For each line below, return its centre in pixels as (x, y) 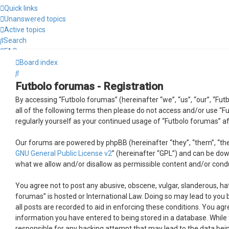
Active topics (25, 30)
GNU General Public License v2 (64, 153)
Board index (39, 62)
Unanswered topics (35, 19)
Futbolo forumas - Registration (89, 86)
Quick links (21, 8)
